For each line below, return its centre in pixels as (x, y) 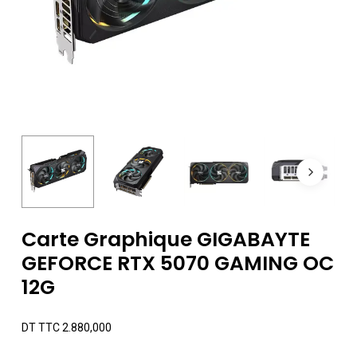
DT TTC (40, 328)
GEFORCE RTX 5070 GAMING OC (177, 264)
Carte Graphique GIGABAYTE (165, 240)
